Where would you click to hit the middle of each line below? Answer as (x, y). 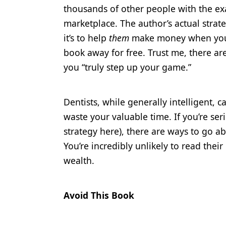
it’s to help (86, 38)
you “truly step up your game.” (127, 67)
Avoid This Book (99, 195)
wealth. (79, 160)
